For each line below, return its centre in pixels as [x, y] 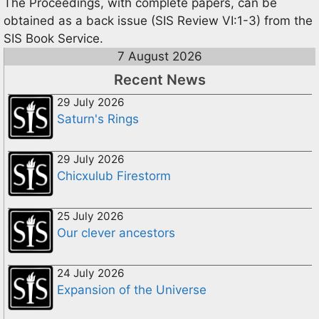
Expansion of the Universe [132, 289]
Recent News [160, 79]
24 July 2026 [91, 273]
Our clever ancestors [116, 232]
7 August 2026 [160, 56]
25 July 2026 [90, 216]
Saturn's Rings [98, 119]
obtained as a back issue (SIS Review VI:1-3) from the [158, 20]
